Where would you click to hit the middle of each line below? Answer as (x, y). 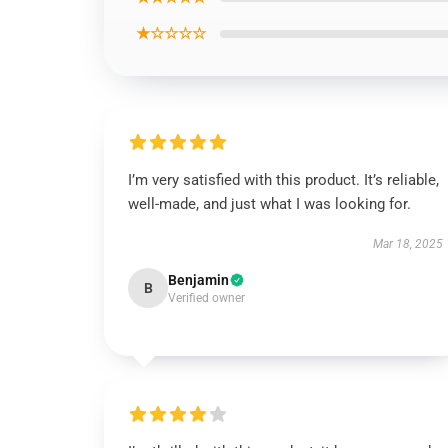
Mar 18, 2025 (407, 244)
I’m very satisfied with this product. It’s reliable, (283, 180)
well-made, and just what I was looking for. (269, 204)
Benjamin (198, 280)
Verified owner (206, 298)
